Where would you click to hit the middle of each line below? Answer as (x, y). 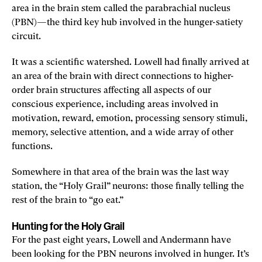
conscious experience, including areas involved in (115, 104)
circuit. (27, 37)
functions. (33, 146)
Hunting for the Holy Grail (68, 226)
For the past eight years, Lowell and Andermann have (121, 240)
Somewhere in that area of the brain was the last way (120, 172)
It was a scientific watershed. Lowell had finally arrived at (130, 62)
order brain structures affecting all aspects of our (111, 90)
